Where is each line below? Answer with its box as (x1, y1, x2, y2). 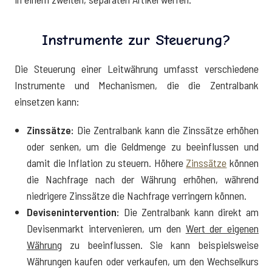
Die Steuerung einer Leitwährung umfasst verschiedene (15, 61, 259, 75)
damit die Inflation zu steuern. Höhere (27, 155, 186, 169)
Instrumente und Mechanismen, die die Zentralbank (15, 78, 259, 92)
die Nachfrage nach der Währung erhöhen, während (27, 172, 259, 186)
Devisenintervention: (27, 205, 120, 219)
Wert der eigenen (185, 221, 259, 235)
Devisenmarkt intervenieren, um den (27, 221, 186, 235)
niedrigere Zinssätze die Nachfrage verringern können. (27, 188, 246, 202)
